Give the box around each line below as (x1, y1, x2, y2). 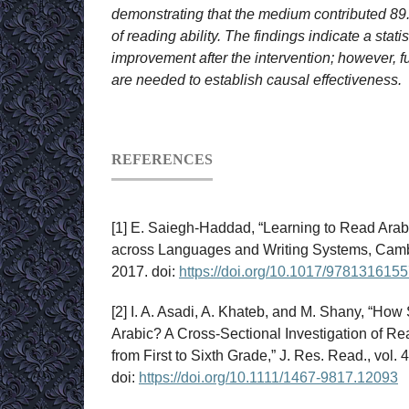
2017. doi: (111, 264, 179, 280)
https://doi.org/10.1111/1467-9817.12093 (139, 370, 398, 386)
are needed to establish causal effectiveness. (111, 72, 402, 89)
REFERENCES (111, 152, 213, 168)
